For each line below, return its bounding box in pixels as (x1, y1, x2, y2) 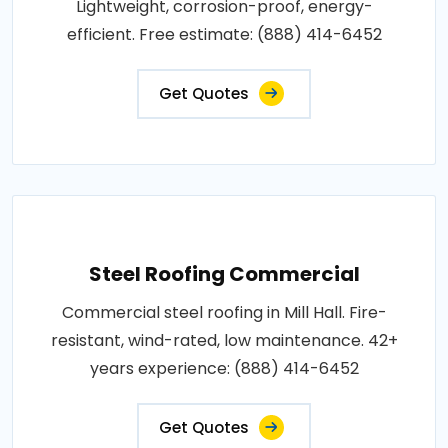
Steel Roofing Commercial (88, 259, 360, 288)
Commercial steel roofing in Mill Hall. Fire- (61, 300, 387, 324)
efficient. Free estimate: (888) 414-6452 (66, 22, 382, 46)
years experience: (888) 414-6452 (89, 356, 359, 380)
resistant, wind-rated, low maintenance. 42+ (50, 328, 398, 352)
